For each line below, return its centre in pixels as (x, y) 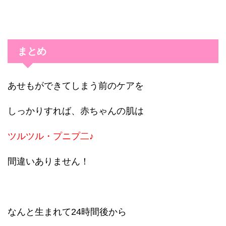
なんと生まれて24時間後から (67, 212)
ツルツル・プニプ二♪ (51, 136)
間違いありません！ (48, 161)
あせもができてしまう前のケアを (76, 86)
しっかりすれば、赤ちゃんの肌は (76, 111)
